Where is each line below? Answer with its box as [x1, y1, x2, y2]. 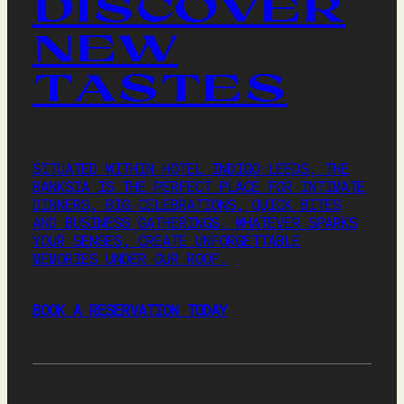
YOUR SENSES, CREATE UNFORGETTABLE [32, 234, 301, 250]
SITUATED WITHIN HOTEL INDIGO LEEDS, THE [32, 161, 350, 178]
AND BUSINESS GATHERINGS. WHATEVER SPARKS [32, 216, 358, 232]
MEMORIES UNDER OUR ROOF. [32, 252, 228, 268]
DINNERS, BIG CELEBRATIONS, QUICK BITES [32, 197, 342, 214]
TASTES [32, 61, 288, 111]
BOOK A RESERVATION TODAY [32, 303, 228, 319]
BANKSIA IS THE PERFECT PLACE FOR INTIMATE [32, 179, 366, 196]
